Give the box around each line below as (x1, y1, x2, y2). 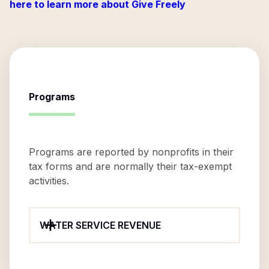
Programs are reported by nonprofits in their (29, 146, 234, 158)
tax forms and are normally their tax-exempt (29, 160, 232, 172)
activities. (29, 175, 69, 187)
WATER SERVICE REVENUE (40, 219, 161, 231)
